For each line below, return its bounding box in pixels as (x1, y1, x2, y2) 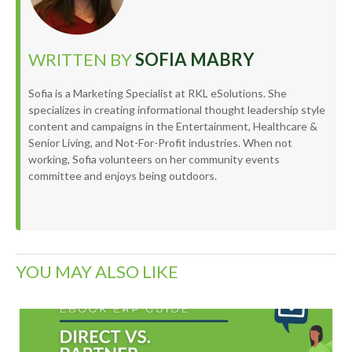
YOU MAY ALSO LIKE (16, 261, 178, 283)
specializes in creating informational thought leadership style (28, 103, 325, 117)
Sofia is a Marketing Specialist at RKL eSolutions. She (28, 86, 287, 101)
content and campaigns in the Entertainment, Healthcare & (28, 119, 317, 134)
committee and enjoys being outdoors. (28, 169, 217, 183)
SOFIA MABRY (135, 49, 255, 71)
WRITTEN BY (28, 49, 135, 71)
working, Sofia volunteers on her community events (28, 152, 280, 167)
